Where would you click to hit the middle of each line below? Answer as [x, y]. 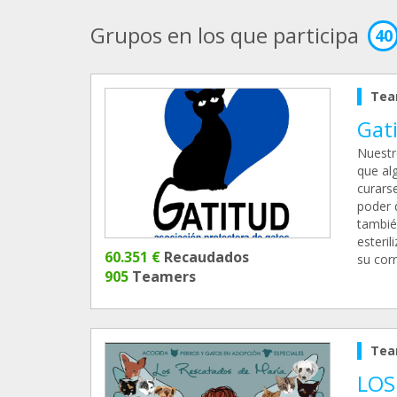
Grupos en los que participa [225, 35]
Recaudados [205, 257]
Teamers [162, 277]
